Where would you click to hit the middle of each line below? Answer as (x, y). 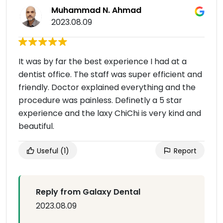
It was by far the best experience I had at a (103, 62)
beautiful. (36, 126)
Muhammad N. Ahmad (96, 10)
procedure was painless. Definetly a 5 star (100, 101)
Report (184, 151)
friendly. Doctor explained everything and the (107, 88)
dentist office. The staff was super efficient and (110, 75)
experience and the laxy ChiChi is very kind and (110, 113)
